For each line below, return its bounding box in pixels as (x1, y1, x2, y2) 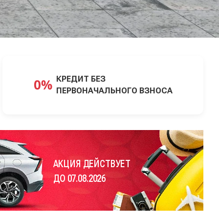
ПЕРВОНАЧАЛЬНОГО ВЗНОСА (56, 86, 173, 95)
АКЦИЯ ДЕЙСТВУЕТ (53, 157, 131, 170)
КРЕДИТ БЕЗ (56, 74, 106, 84)
